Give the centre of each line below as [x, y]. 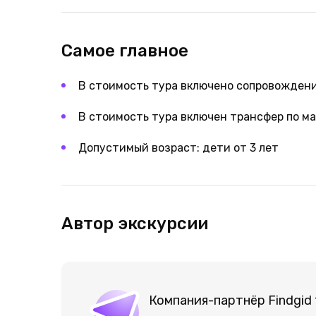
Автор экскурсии [135, 224]
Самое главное [125, 51]
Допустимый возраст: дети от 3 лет [178, 148]
